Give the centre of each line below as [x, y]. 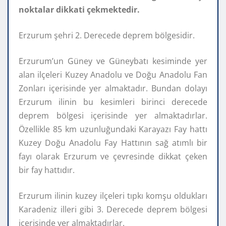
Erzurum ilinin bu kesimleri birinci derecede [113, 102]
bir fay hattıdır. [47, 170]
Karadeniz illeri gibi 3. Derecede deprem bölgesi [113, 209]
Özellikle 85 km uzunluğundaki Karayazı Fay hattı [113, 129]
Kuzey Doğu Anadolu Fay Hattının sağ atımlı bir [113, 143]
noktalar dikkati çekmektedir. [79, 9]
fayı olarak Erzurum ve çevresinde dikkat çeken [113, 156]
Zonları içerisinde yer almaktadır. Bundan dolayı [113, 88]
